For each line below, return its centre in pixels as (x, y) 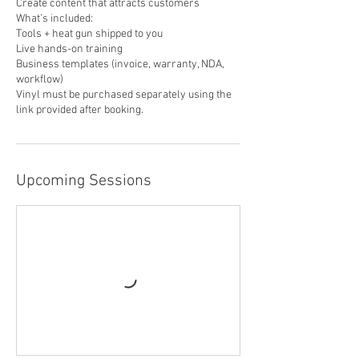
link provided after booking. (80, 111)
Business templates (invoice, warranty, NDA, (120, 65)
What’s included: (54, 19)
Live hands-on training (69, 50)
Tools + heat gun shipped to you (89, 34)
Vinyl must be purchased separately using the (124, 95)
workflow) (40, 80)
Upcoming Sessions (84, 182)
